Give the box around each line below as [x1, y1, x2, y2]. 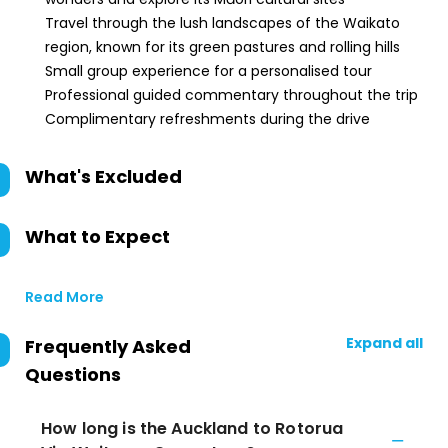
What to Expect [25, 224, 170, 249]
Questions [25, 362, 121, 387]
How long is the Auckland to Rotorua [41, 417, 344, 440]
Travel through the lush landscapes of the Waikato [45, 13, 400, 33]
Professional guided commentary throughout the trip [45, 85, 418, 105]
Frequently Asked [25, 334, 191, 359]
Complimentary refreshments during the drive [45, 109, 370, 129]
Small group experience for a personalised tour [45, 61, 372, 81]
